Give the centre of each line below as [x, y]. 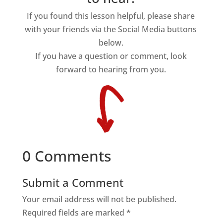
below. [111, 43]
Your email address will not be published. [99, 199]
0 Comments [66, 156]
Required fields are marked [74, 213]
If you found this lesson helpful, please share [111, 16]
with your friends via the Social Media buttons [111, 29]
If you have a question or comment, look [111, 56]
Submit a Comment [73, 182]
